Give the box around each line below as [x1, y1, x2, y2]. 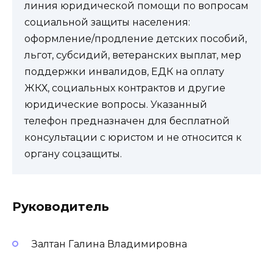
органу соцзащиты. [24, 148, 122, 160]
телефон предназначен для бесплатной [24, 115, 230, 127]
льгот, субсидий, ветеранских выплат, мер [24, 49, 241, 62]
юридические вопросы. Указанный [24, 99, 207, 111]
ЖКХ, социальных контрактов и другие [24, 82, 225, 94]
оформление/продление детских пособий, [24, 33, 247, 45]
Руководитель [12, 199, 109, 214]
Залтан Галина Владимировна [32, 238, 187, 250]
